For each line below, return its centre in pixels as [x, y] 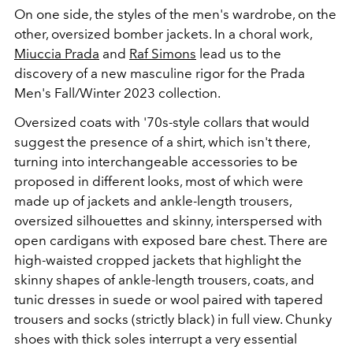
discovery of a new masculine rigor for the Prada [160, 73]
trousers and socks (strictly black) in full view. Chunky [173, 319]
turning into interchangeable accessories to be [156, 161]
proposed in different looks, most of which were [159, 181]
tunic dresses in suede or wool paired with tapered [169, 299]
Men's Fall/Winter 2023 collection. [117, 93]
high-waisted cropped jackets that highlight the [158, 260]
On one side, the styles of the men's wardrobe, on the [175, 14]
